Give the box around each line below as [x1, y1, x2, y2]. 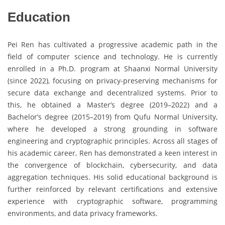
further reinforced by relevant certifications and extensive [8, 184, 217, 194]
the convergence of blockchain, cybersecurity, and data [8, 160, 217, 170]
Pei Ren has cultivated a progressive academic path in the [8, 39, 217, 49]
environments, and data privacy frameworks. [8, 208, 158, 218]
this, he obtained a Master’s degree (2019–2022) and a [8, 99, 217, 109]
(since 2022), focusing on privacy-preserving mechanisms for [8, 75, 217, 85]
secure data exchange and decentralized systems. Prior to [8, 87, 217, 97]
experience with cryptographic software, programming [8, 196, 217, 206]
